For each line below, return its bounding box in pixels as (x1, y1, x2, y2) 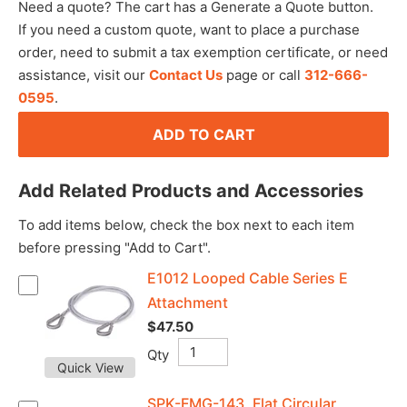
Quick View (56, 360, 124, 375)
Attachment (147, 293, 228, 312)
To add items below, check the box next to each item (18, 216, 354, 233)
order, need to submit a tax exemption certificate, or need (18, 44, 388, 61)
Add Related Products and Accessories (18, 180, 363, 202)
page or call (223, 66, 304, 84)
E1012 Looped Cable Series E (147, 269, 348, 287)
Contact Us (149, 66, 223, 84)
